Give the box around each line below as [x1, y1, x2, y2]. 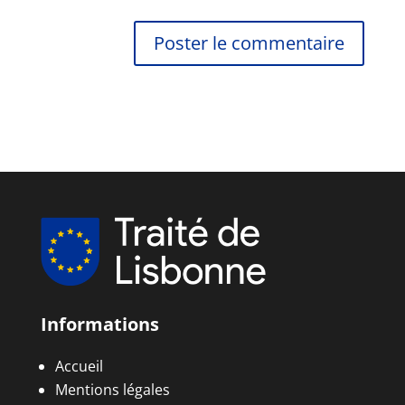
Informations [40, 311, 159, 336]
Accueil [54, 355, 103, 376]
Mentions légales [54, 379, 170, 400]
